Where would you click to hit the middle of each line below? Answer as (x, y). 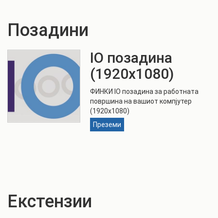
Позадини (48, 30)
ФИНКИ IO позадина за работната (144, 91)
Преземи (107, 125)
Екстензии (50, 201)
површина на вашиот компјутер (141, 101)
